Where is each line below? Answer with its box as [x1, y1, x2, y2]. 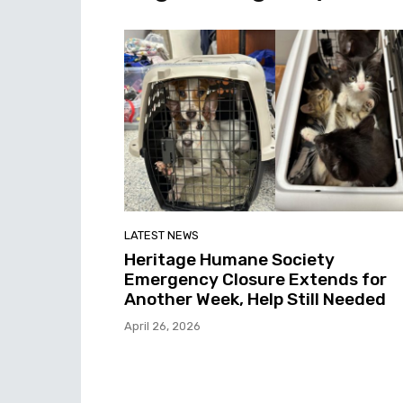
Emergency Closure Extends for [124, 268, 387, 290]
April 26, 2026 [124, 318, 201, 333]
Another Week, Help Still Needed [124, 288, 386, 309]
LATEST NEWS [124, 228, 199, 242]
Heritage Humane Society [124, 248, 335, 270]
